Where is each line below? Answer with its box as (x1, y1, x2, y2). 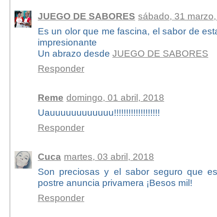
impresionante (37, 36, 97, 47)
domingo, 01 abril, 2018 (66, 92, 164, 103)
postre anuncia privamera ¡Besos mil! (37, 177, 192, 188)
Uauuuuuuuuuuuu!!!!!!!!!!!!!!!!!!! (37, 107, 160, 118)
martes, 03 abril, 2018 (63, 151, 154, 162)
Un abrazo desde (37, 47, 112, 59)
